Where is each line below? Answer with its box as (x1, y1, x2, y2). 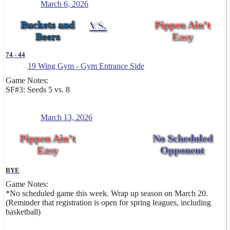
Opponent (160, 144, 205, 156)
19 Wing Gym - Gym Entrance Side (27, 62, 144, 71)
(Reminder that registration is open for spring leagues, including (6, 198, 211, 207)
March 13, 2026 (41, 113, 92, 122)
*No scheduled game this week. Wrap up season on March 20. (6, 189, 208, 198)
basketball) (6, 207, 41, 217)
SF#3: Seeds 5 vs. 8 (6, 85, 70, 94)
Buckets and (21, 19, 75, 31)
